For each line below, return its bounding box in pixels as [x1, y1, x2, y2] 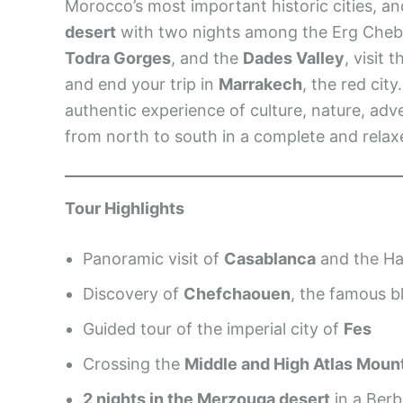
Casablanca [224, 248, 316, 268]
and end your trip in [65, 75, 219, 94]
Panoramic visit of [83, 248, 224, 268]
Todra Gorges [65, 49, 171, 67]
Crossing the [83, 354, 184, 373]
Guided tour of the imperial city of [83, 318, 344, 338]
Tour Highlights [65, 198, 184, 218]
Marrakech [219, 75, 302, 94]
